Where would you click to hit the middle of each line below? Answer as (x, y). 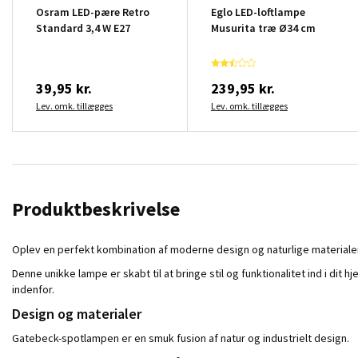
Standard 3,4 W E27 (83, 28)
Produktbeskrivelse (96, 209)
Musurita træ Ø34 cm (263, 28)
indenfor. (33, 289)
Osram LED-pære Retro (93, 12)
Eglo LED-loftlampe (258, 12)
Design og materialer (77, 313)
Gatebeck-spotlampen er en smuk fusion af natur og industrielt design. (181, 338)
